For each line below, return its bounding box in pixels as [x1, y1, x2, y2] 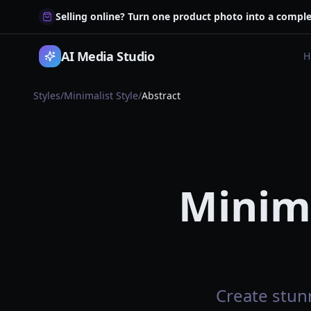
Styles [33, 89, 60, 102]
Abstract [142, 89, 180, 102]
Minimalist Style [64, 89, 138, 102]
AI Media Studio [61, 48, 155, 65]
